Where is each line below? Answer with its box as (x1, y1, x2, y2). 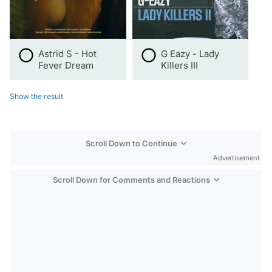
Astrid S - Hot (38, 47, 97, 59)
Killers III (160, 59, 198, 71)
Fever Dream (38, 59, 93, 71)
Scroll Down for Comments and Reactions (53, 174, 210, 185)
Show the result (10, 91, 63, 101)
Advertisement (213, 153, 260, 162)
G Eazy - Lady (160, 47, 219, 59)
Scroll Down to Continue (86, 138, 177, 148)
